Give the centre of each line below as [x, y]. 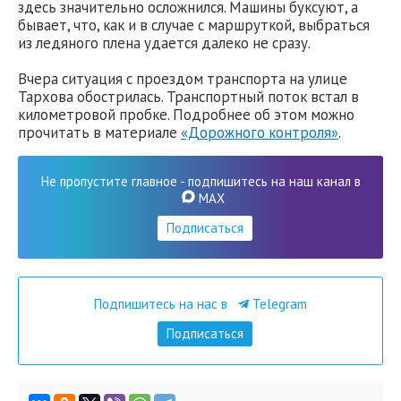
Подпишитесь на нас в [162, 304]
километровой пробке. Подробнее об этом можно [186, 114]
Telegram [278, 304]
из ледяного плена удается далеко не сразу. [164, 43]
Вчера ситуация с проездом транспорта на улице [183, 78]
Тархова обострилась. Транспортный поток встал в [188, 96]
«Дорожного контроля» [260, 132]
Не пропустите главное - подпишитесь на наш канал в [200, 182]
